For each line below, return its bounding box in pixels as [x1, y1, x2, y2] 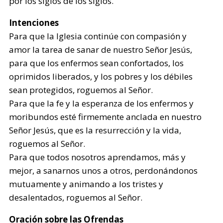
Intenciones [9, 17, 59, 28]
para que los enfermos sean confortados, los [9, 57, 184, 69]
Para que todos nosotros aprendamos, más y [9, 151, 186, 163]
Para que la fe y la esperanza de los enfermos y [9, 98, 194, 109]
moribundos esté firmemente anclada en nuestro [9, 111, 202, 122]
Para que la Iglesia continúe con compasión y [9, 30, 187, 42]
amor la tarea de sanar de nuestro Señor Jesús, [9, 44, 193, 55]
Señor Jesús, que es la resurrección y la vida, [9, 124, 182, 136]
